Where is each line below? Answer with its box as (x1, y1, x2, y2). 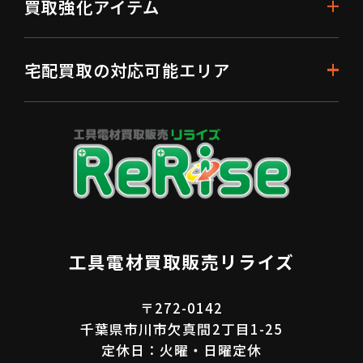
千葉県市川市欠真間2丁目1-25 (80, 319, 283, 340)
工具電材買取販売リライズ (68, 248, 295, 274)
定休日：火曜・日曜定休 (100, 340, 263, 361)
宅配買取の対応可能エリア (23, 58, 231, 83)
